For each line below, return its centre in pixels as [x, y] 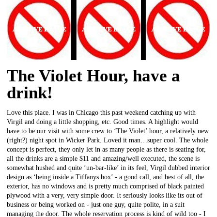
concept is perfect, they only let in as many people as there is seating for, [106, 149]
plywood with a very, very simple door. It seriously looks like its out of [105, 195]
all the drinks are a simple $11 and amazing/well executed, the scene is [103, 158]
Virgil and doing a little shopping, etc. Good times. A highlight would [102, 122]
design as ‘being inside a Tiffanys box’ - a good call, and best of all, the [105, 177]
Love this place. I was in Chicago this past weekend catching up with [101, 112]
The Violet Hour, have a [93, 76]
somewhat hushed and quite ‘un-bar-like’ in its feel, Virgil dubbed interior [108, 168]
